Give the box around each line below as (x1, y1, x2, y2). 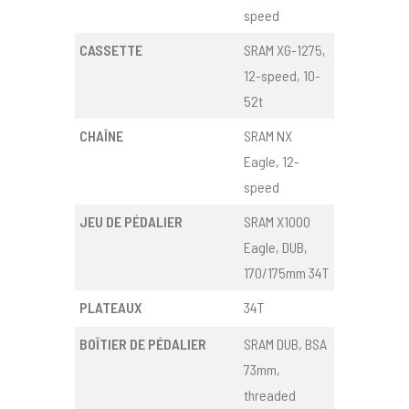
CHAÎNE (79, 127, 124, 145)
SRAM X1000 (244, 213, 311, 231)
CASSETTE (79, 41, 143, 59)
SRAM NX (244, 127, 293, 145)
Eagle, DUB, (244, 238, 309, 257)
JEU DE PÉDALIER (79, 213, 184, 231)
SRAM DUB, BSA (244, 335, 328, 353)
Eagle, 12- (244, 152, 300, 171)
